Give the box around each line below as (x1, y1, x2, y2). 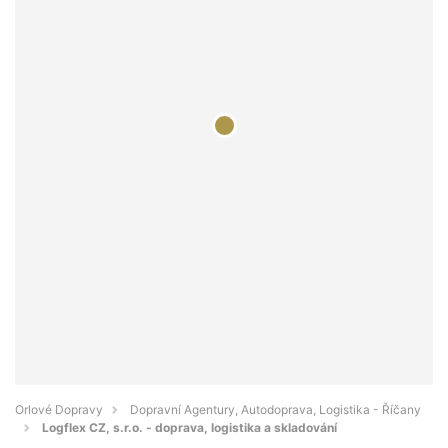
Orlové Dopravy (15, 402, 103, 418)
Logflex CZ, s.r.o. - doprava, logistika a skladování (42, 420, 337, 436)
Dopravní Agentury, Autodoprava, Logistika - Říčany (130, 402, 421, 418)
